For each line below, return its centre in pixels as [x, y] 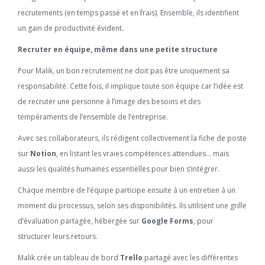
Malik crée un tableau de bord [69, 258]
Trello [131, 258]
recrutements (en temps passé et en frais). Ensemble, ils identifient [128, 13]
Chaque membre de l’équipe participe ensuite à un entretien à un [127, 190]
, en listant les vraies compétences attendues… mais [143, 153]
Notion [43, 153]
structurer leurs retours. [58, 236]
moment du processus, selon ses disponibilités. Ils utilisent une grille [132, 206]
